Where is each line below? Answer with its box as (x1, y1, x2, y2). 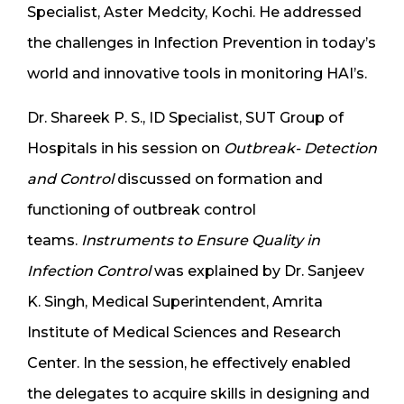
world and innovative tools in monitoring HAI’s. (27, 65, 367, 83)
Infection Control (27, 262, 151, 280)
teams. (27, 232, 78, 250)
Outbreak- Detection (224, 140, 377, 158)
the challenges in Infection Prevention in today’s (27, 34, 376, 52)
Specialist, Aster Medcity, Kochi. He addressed (27, 4, 362, 22)
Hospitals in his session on (27, 140, 224, 158)
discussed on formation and (114, 170, 323, 188)
